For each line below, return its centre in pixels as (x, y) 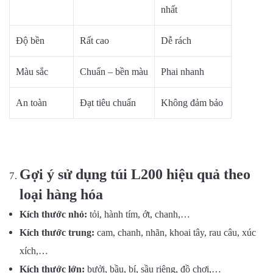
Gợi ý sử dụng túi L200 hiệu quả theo (135, 174)
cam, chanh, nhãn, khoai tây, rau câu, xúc (175, 232)
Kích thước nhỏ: (53, 214)
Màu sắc (32, 71)
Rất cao (94, 40)
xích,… (34, 250)
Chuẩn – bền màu (114, 71)
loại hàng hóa (61, 194)
